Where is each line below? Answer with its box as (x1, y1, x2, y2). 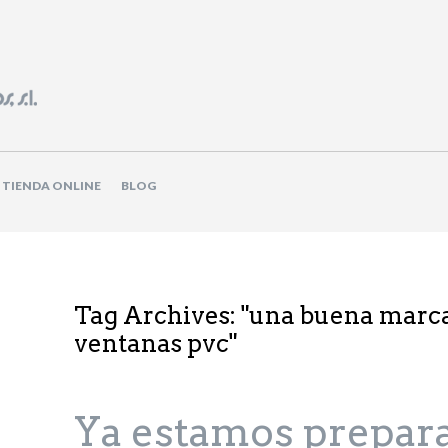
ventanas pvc (74, 329, 229, 358)
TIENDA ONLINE (2, 178, 101, 193)
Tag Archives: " (74, 301, 249, 330)
